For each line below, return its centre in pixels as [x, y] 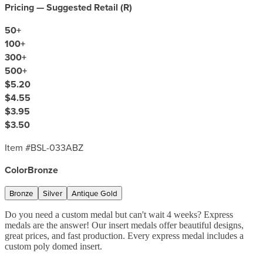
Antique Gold [95, 193]
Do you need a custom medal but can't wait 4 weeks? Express [119, 214]
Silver [53, 193]
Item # [18, 147]
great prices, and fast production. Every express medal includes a [124, 235]
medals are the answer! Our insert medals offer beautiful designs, [124, 225]
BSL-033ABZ [57, 147]
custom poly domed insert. [53, 246]
